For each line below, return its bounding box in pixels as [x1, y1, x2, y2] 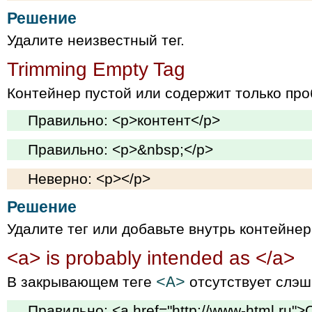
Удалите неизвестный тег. [7, 32, 185, 49]
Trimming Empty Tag [7, 58, 185, 80]
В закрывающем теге [7, 274, 156, 290]
